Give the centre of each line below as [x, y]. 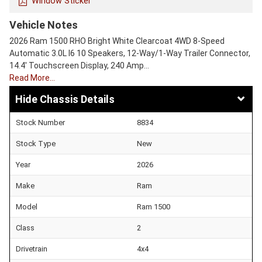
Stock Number [40, 123]
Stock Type [36, 144]
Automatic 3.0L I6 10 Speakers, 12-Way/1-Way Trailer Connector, [130, 54]
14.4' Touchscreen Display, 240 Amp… [79, 66]
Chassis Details [77, 99]
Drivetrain [32, 249]
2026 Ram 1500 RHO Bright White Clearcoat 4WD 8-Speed [117, 41]
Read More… [32, 78]
